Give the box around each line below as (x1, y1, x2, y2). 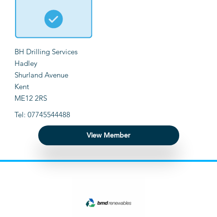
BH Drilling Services (15, 47, 77, 57)
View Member (87, 131, 130, 140)
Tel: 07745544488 (15, 110, 70, 120)
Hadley (15, 59, 37, 68)
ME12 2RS (15, 93, 47, 103)
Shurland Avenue (15, 70, 68, 80)
